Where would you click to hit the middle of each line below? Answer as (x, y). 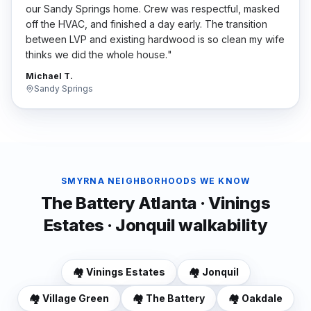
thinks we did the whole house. (96, 54)
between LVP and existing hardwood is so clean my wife (155, 39)
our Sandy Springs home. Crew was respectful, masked (153, 9)
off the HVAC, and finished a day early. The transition (146, 24)
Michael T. (49, 76)
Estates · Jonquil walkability (155, 225)
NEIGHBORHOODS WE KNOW (177, 181)
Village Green (75, 298)
